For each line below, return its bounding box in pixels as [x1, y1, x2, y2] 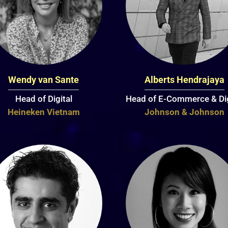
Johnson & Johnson [144, 107, 224, 118]
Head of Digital [15, 94, 72, 104]
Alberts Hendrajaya [144, 74, 224, 85]
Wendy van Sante [8, 74, 79, 85]
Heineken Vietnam [7, 107, 80, 118]
